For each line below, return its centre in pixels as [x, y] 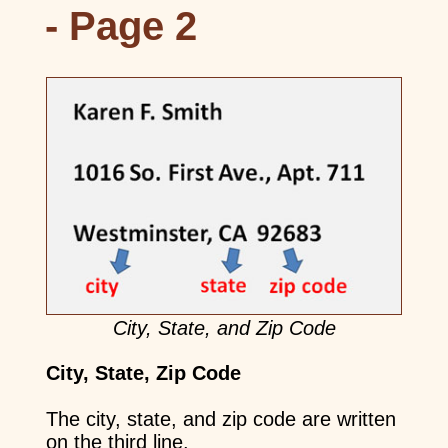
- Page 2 [120, 26]
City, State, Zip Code [143, 372]
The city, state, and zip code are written [220, 418]
